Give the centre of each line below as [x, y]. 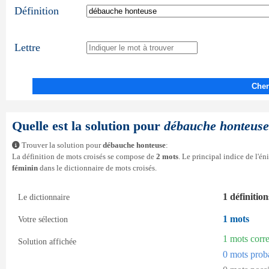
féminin [25, 168]
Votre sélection [43, 219]
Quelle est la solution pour [88, 126]
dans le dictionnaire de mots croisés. [97, 168]
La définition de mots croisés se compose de [84, 157]
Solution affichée [47, 241]
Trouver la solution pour [61, 145]
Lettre [27, 47]
